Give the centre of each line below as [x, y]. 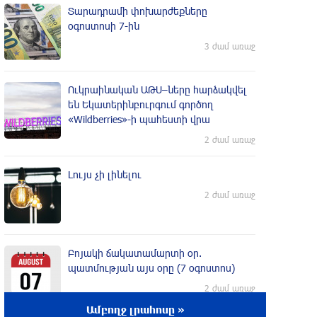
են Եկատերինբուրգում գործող [140, 104]
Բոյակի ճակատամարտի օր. [135, 253]
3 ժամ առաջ [230, 46]
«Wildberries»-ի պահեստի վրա [139, 119]
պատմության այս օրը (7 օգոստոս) [151, 268]
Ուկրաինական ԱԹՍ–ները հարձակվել [157, 90]
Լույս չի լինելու [105, 174]
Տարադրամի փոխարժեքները [138, 11]
